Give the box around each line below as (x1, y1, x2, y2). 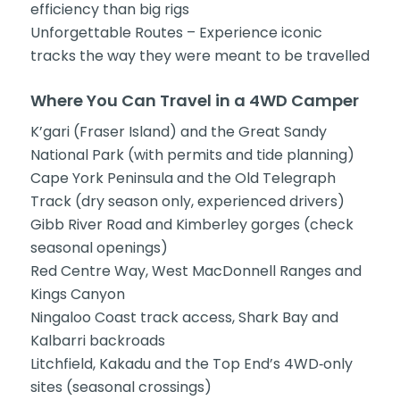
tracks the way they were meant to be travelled (29, 45, 370, 66)
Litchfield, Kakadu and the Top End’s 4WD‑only (29, 354, 353, 375)
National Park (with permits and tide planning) (29, 145, 354, 166)
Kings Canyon (29, 284, 125, 305)
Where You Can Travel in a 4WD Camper (29, 88, 359, 112)
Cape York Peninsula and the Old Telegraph (29, 168, 336, 189)
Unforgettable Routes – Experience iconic (29, 21, 322, 43)
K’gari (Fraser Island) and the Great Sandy (29, 121, 327, 143)
